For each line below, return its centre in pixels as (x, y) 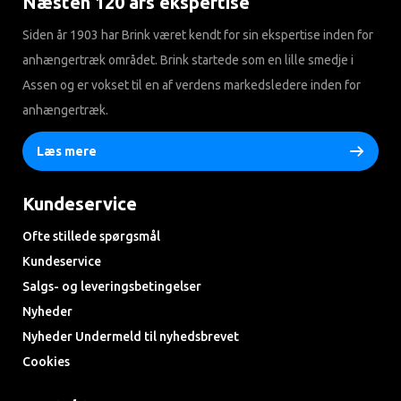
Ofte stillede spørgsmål (91, 237)
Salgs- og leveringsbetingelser (112, 287)
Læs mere (67, 152)
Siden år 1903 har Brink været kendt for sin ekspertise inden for (198, 35)
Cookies (46, 362)
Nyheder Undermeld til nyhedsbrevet (131, 337)
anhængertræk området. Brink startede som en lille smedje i (188, 60)
